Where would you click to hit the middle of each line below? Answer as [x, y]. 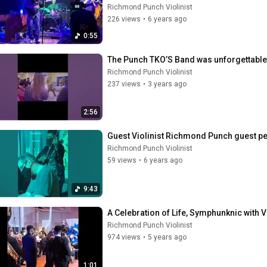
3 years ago [167, 84]
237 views [124, 84]
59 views [122, 160]
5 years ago [167, 237]
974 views [124, 237]
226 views [124, 19]
